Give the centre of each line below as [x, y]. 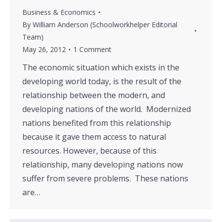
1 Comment [92, 50]
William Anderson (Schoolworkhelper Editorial [105, 25]
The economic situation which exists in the [101, 68]
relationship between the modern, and [94, 95]
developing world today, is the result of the [102, 82]
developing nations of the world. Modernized [107, 109]
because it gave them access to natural [94, 137]
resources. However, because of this [89, 151]
